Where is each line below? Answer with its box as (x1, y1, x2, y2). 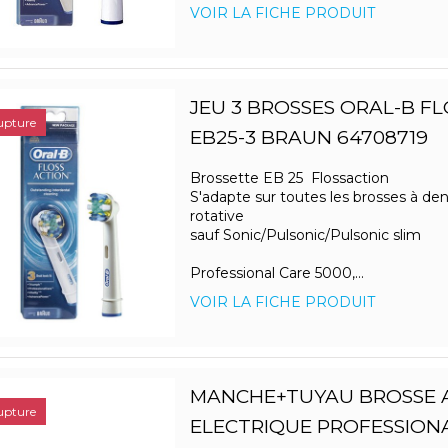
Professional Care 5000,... (189, 264, 364, 283)
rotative (189, 207, 244, 226)
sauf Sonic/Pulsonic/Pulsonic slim (189, 226, 421, 245)
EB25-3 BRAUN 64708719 (189, 126, 428, 150)
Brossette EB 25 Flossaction (189, 169, 389, 188)
